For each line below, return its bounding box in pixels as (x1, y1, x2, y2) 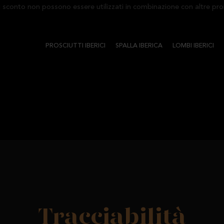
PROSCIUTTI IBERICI (45, 43, 105, 49)
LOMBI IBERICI (172, 43, 214, 49)
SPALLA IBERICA (115, 43, 162, 49)
